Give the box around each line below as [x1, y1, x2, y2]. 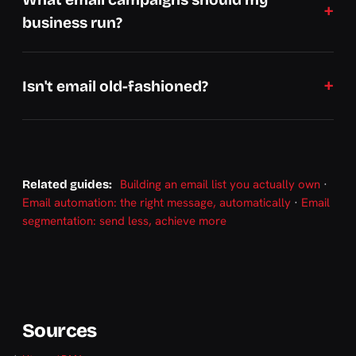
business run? [22, 14, 122, 32]
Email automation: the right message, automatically [22, 195, 291, 211]
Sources [22, 319, 97, 342]
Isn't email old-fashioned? [22, 76, 208, 95]
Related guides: [22, 177, 112, 192]
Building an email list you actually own [120, 176, 320, 192]
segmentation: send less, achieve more [22, 213, 226, 229]
